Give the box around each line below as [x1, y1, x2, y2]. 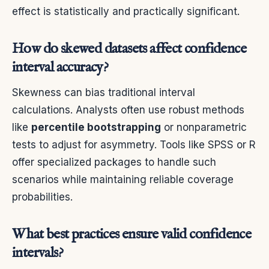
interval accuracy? [12, 58, 109, 77]
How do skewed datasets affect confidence [12, 40, 246, 59]
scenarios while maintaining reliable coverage [12, 174, 234, 186]
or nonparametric [161, 121, 247, 134]
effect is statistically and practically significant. [12, 5, 240, 18]
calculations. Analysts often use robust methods [12, 104, 244, 116]
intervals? [12, 244, 64, 263]
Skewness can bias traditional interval [12, 86, 195, 99]
